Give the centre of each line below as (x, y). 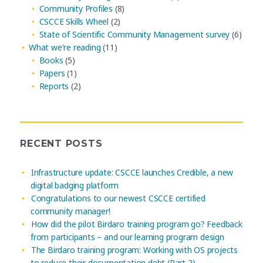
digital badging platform (75, 185)
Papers (52, 73)
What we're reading (65, 48)
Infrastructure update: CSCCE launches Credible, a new (132, 172)
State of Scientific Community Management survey (134, 35)
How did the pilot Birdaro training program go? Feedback (136, 224)
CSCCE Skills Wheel (74, 22)
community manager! (70, 211)
